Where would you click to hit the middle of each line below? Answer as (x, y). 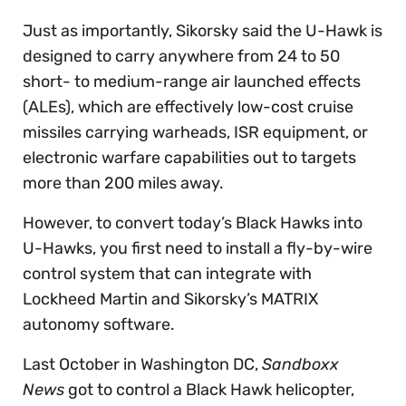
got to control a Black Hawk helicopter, (209, 390)
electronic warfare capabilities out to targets (189, 158)
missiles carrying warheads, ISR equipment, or (195, 133)
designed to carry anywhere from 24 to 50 (181, 57)
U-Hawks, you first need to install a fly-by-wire (198, 249)
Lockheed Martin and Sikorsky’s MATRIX (170, 300)
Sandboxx (300, 365)
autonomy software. (99, 325)
